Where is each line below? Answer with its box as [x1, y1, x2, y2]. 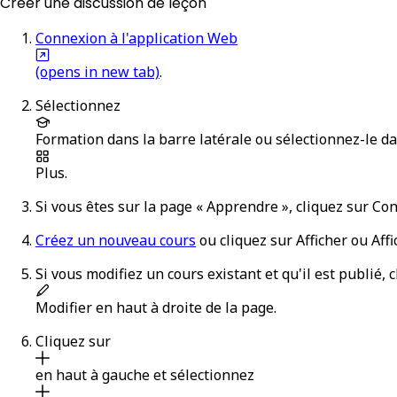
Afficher [296, 230, 347, 250]
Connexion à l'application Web [35, 27, 237, 48]
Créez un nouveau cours [35, 230, 196, 250]
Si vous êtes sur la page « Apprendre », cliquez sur [35, 196, 372, 216]
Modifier [35, 297, 92, 317]
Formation [35, 128, 104, 149]
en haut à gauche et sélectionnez [35, 364, 254, 385]
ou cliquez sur [199, 230, 296, 250]
